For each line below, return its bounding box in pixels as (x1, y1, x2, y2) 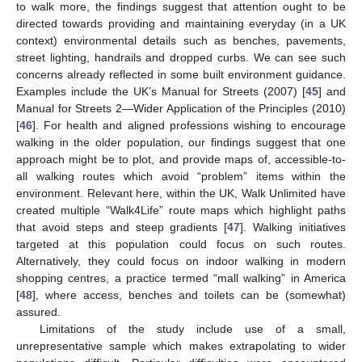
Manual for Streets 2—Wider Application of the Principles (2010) (16, 102, 346, 116)
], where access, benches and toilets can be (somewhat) (32, 288, 346, 302)
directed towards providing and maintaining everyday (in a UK (16, 17, 346, 31)
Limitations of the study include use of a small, (39, 322, 346, 336)
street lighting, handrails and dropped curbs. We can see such (16, 51, 346, 65)
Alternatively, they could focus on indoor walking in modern (16, 255, 346, 268)
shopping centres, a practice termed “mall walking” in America (16, 271, 346, 285)
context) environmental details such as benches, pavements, (16, 34, 346, 48)
